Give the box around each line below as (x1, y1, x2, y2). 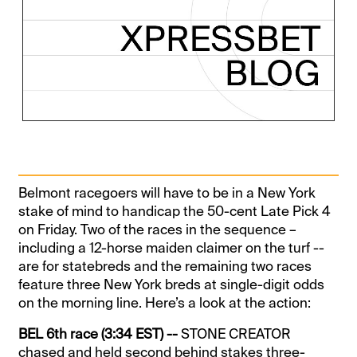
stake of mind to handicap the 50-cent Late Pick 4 (18, 202, 331, 221)
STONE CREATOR (181, 325, 292, 343)
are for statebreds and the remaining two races (18, 257, 312, 276)
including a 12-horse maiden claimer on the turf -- (18, 239, 325, 257)
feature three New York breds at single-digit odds (18, 276, 325, 294)
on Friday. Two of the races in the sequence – (18, 221, 297, 239)
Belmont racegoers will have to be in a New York (18, 184, 316, 202)
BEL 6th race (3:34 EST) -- (18, 325, 182, 343)
